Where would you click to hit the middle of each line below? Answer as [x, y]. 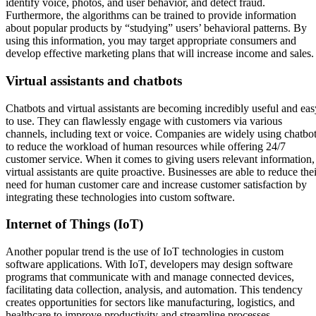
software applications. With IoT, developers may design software [149, 265]
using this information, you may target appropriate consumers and [151, 41]
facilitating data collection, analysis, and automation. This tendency [154, 290]
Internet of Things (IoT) [74, 224]
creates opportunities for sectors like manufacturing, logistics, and [150, 303]
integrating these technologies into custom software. [120, 197]
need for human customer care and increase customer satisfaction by [156, 184]
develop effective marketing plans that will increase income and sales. [160, 54]
